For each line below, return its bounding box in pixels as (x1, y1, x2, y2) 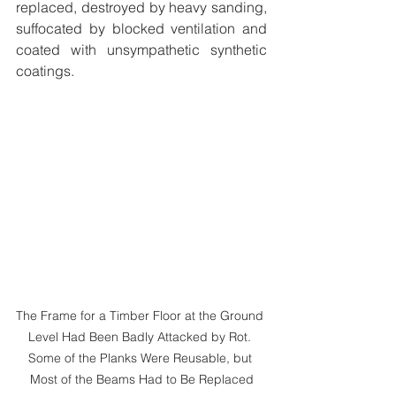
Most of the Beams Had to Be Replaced (29, 371, 254, 388)
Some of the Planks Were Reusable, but (27, 350, 255, 367)
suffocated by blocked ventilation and (16, 19, 267, 38)
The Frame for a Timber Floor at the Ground (16, 308, 267, 324)
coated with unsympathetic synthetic (16, 41, 267, 59)
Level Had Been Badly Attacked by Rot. (28, 329, 255, 346)
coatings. (16, 62, 78, 80)
